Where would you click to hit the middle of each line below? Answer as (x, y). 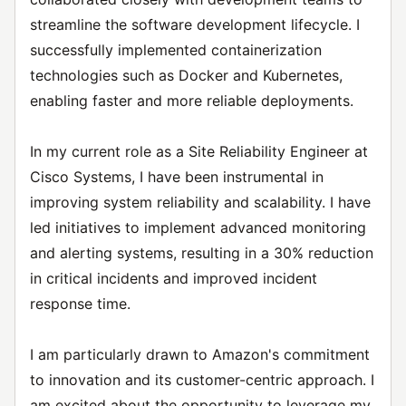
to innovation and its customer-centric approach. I (202, 380)
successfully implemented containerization (176, 50)
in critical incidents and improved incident (174, 278)
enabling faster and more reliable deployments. (192, 101)
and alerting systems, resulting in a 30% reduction (202, 253)
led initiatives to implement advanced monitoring (198, 227)
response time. (80, 304)
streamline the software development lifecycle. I (195, 24)
